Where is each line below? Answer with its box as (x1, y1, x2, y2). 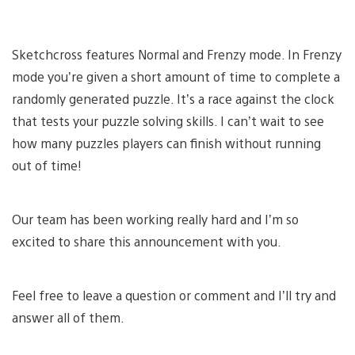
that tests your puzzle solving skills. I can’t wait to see (12, 112, 324, 129)
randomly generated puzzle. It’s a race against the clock (12, 90, 334, 107)
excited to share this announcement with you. (12, 232, 281, 250)
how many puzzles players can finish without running (12, 134, 321, 151)
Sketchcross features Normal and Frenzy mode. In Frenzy (12, 45, 342, 63)
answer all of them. (12, 308, 124, 326)
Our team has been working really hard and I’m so (12, 210, 299, 227)
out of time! (12, 156, 82, 174)
